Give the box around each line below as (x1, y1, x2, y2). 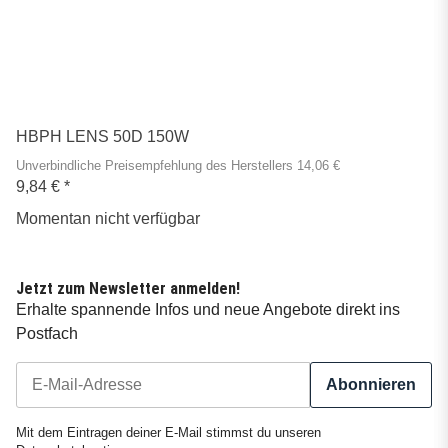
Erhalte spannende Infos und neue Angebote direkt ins (16, 301, 400, 319)
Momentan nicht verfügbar (16, 210, 200, 228)
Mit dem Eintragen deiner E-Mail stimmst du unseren (16, 426, 321, 441)
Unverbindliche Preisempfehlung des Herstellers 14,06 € (16, 159, 340, 174)
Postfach (16, 325, 78, 343)
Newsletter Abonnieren (15, 409, 177, 427)
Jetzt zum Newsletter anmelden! (16, 279, 240, 299)
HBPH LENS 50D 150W (16, 128, 189, 146)
